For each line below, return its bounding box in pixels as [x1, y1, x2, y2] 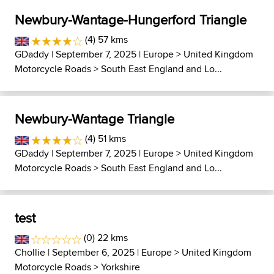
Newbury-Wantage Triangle [15, 108, 174, 128]
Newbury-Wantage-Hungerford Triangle [15, 9, 246, 29]
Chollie [15, 245, 45, 259]
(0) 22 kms [81, 230, 128, 245]
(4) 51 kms [82, 131, 126, 146]
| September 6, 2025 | [45, 245, 141, 259]
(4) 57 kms [82, 32, 128, 46]
